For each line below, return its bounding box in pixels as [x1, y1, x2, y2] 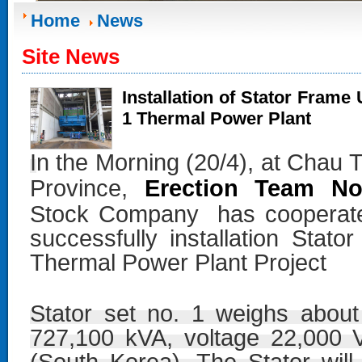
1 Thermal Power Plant [122, 108, 311, 128]
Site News [22, 45, 120, 68]
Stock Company [30, 201, 208, 227]
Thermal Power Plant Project [30, 250, 326, 276]
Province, [30, 175, 145, 201]
